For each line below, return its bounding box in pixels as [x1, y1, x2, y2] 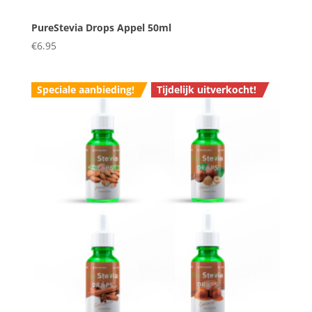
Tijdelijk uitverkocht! [157, 83, 257, 97]
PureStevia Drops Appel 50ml [31, 21, 171, 35]
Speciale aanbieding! [37, 83, 135, 97]
